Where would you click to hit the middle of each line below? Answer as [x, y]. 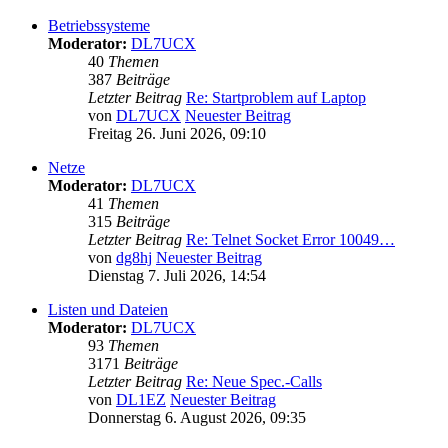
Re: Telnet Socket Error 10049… [290, 240]
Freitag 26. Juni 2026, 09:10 [177, 134]
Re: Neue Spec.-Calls [254, 382]
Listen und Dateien [108, 310]
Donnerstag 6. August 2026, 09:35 [197, 418]
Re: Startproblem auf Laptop [276, 98]
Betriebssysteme [99, 26]
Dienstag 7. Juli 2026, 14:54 [177, 276]
